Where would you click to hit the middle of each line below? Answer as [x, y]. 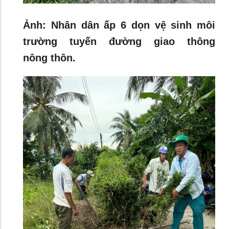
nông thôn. [49, 58]
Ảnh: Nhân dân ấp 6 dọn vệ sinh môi [119, 25]
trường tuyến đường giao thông [119, 42]
